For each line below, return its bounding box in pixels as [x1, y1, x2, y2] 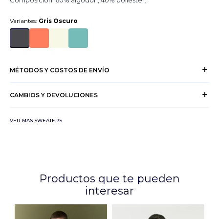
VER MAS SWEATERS [10, 117, 62, 124]
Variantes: [10, 17, 39, 25]
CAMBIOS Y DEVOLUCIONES [10, 91, 98, 99]
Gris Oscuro [39, 17, 78, 25]
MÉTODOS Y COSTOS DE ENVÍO [10, 66, 109, 74]
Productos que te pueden [39, 172, 180, 186]
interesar [85, 184, 134, 198]
